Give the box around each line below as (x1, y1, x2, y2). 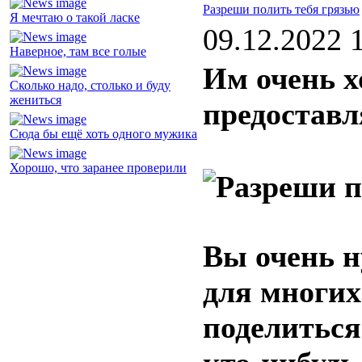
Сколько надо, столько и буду (10, 78, 170, 93)
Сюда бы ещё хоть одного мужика (10, 127, 197, 141)
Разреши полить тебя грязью (203, 2, 360, 17)
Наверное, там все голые (10, 44, 146, 59)
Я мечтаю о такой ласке (10, 11, 140, 25)
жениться (10, 93, 61, 107)
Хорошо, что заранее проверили (10, 161, 187, 175)
